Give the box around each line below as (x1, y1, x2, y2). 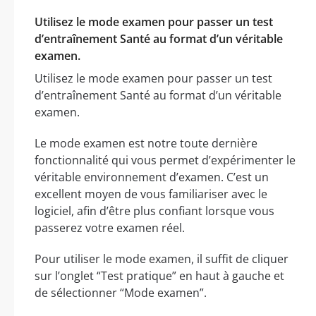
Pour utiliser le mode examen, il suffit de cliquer (35, 250, 288, 267)
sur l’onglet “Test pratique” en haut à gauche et (35, 267, 284, 284)
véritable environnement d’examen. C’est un (35, 169, 269, 185)
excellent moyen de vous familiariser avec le (35, 186, 267, 202)
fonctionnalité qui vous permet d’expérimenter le (35, 152, 296, 168)
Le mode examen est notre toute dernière (35, 135, 257, 151)
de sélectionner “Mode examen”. (35, 284, 207, 300)
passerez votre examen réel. (35, 219, 185, 236)
